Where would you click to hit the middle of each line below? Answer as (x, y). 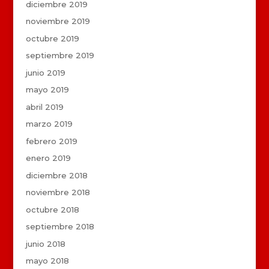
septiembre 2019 (60, 56)
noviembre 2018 (58, 192)
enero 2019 (48, 158)
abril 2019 (44, 107)
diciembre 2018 (56, 175)
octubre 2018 (52, 209)
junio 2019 (45, 72)
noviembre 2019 (58, 21)
